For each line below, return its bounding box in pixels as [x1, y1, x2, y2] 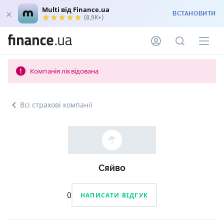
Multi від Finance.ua [42, 5, 109, 14]
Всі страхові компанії [20, 100, 92, 109]
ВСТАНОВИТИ [172, 10, 216, 17]
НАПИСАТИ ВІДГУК [80, 190, 148, 199]
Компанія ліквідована [29, 66, 99, 75]
